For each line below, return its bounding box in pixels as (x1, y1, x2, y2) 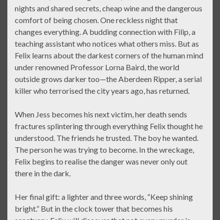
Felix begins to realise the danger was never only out (15, 156, 188, 166)
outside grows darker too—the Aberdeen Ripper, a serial (15, 74, 202, 83)
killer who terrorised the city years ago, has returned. (15, 85, 190, 95)
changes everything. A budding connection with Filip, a (15, 27, 195, 36)
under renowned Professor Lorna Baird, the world (15, 62, 179, 72)
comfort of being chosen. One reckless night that (15, 15, 178, 25)
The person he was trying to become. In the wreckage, (15, 144, 194, 154)
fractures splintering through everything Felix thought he (15, 121, 203, 131)
